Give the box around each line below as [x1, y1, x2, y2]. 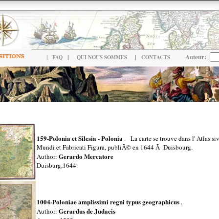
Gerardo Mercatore [58, 152, 113, 161]
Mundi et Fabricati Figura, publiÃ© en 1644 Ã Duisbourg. [36, 143, 193, 152]
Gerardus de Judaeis [58, 206, 115, 216]
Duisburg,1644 [36, 161, 76, 170]
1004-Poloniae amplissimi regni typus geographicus [36, 197, 179, 206]
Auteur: [185, 52, 206, 61]
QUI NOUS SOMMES [76, 53, 127, 61]
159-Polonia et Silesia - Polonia [36, 133, 124, 143]
